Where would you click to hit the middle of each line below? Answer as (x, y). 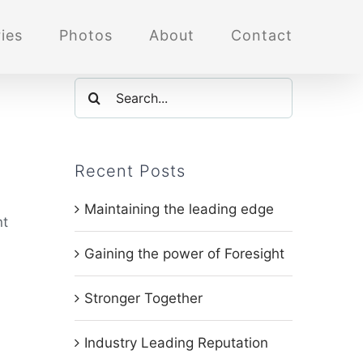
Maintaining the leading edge (179, 209)
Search (96, 91)
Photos (86, 35)
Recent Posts (130, 171)
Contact (262, 35)
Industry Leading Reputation (176, 343)
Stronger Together (143, 298)
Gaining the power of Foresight (184, 254)
